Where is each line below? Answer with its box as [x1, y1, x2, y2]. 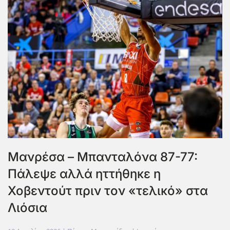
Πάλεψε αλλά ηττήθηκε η [8, 166, 161, 182]
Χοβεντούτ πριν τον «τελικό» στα [8, 183, 208, 199]
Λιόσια [8, 200, 47, 216]
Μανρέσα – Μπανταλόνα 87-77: [8, 149, 198, 165]
